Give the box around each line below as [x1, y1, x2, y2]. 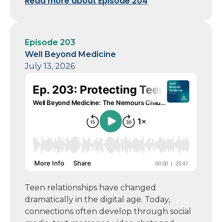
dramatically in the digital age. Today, [25, 194, 170, 204]
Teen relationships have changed [25, 182, 156, 192]
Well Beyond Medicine [25, 49, 116, 59]
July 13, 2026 [25, 61, 75, 71]
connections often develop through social [25, 206, 191, 216]
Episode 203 [25, 37, 75, 47]
